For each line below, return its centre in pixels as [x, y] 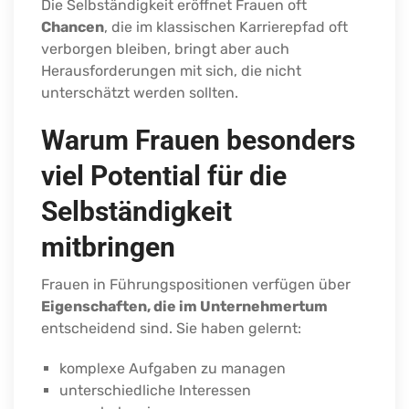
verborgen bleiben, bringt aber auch [165, 48]
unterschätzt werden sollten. [140, 92]
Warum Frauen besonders [198, 140]
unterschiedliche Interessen [155, 390]
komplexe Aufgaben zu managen [173, 368]
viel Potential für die [164, 175]
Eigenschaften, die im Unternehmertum [184, 306]
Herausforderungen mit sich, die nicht [171, 70]
